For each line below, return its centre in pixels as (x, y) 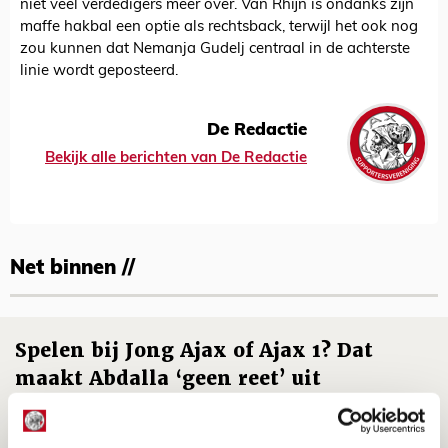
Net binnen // (72, 269)
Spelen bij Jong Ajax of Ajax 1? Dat (194, 351)
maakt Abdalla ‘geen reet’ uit (168, 379)
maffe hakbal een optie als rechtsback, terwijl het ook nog (219, 28)
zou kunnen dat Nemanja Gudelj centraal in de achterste (215, 50)
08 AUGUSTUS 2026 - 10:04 (81, 408)
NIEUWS (45, 433)
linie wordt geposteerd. (99, 72)
